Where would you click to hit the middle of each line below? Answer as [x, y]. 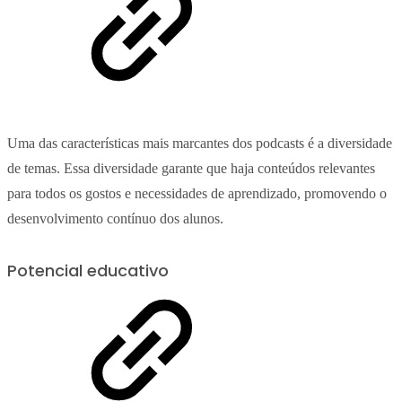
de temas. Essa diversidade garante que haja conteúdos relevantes [191, 169]
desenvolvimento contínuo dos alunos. [115, 219]
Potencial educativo [88, 271]
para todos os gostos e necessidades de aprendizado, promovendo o [197, 194]
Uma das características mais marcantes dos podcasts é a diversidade [200, 144]
